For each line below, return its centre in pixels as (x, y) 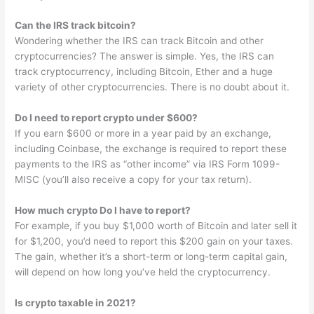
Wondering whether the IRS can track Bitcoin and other (139, 41)
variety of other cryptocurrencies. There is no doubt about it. (152, 87)
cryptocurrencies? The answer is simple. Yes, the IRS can (145, 56)
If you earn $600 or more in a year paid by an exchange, (143, 134)
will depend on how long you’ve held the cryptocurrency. (143, 272)
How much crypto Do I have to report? (103, 211)
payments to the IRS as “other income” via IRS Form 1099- (148, 164)
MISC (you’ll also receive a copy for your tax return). (134, 180)
